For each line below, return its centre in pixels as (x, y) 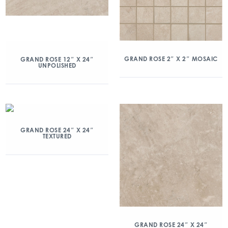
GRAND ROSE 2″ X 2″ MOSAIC (171, 59)
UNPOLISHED (57, 65)
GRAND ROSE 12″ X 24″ (57, 59)
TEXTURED (57, 136)
